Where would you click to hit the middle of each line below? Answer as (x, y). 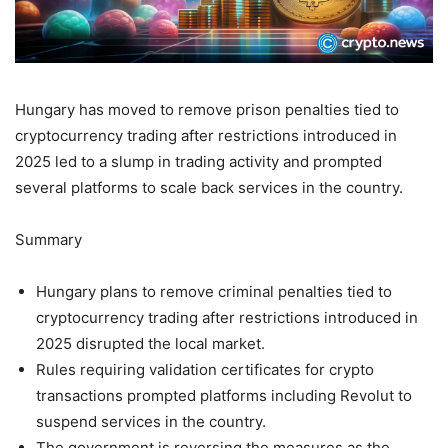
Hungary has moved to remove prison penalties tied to (207, 110)
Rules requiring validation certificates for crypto (205, 370)
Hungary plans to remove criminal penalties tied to (214, 292)
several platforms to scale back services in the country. (209, 188)
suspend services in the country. (151, 422)
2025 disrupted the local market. (150, 344)
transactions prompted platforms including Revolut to (224, 396)
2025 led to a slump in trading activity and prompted (198, 162)
